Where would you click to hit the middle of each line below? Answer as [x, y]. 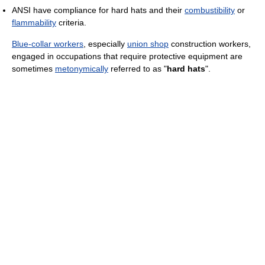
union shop [148, 43]
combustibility [210, 10]
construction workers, [210, 43]
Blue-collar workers [48, 43]
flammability [34, 22]
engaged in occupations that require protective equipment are [127, 56]
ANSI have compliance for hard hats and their [98, 10]
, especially [105, 43]
